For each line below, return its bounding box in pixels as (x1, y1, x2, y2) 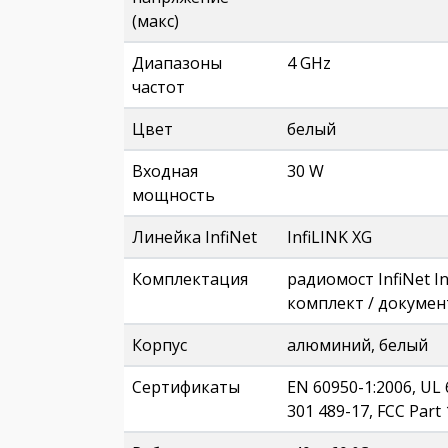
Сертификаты (132, 376, 240, 398)
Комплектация (132, 268, 248, 290)
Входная (132, 160, 198, 182)
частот (132, 76, 185, 98)
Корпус (132, 334, 187, 356)
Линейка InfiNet (132, 226, 257, 248)
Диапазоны (132, 52, 222, 74)
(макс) (132, 10, 179, 32)
